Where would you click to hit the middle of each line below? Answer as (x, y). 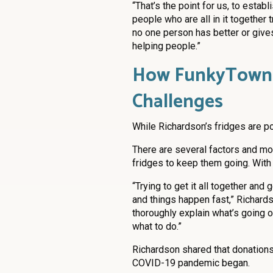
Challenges (182, 102)
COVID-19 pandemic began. (192, 263)
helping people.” (168, 46)
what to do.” (157, 226)
